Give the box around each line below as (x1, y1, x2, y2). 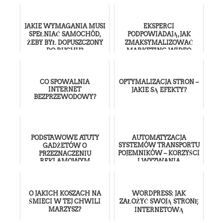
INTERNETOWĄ (134, 206, 184, 214)
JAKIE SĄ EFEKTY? (131, 86, 187, 94)
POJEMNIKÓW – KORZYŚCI (118, 149, 200, 157)
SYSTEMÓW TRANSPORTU (118, 141, 200, 149)
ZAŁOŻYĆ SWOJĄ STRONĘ (119, 197, 199, 205)
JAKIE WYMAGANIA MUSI (24, 22, 106, 30)
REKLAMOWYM (39, 157, 90, 165)
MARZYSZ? (48, 205, 81, 213)
